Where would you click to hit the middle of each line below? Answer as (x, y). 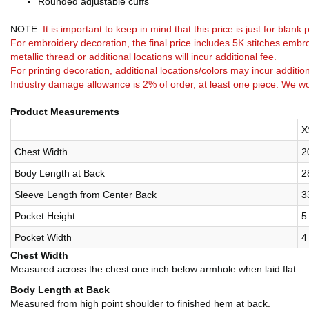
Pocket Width (43, 238)
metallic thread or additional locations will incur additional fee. (143, 57)
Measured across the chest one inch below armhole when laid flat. (154, 269)
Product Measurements (65, 112)
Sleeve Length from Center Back (86, 195)
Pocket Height (45, 216)
